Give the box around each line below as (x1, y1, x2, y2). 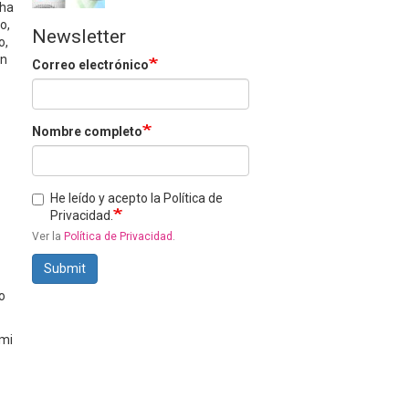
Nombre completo (32, 124, 142, 139)
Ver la (32, 230, 64, 243)
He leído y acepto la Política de (50, 191, 223, 205)
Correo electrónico (32, 58, 149, 72)
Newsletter (32, 26, 126, 47)
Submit (44, 261, 86, 276)
